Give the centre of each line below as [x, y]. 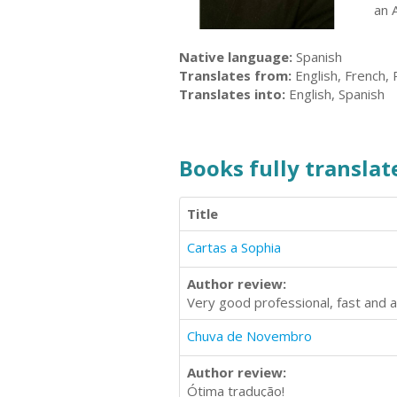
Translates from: [235, 75]
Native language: [236, 56]
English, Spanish [335, 93]
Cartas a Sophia [234, 247]
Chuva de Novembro [249, 335]
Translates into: [232, 93]
